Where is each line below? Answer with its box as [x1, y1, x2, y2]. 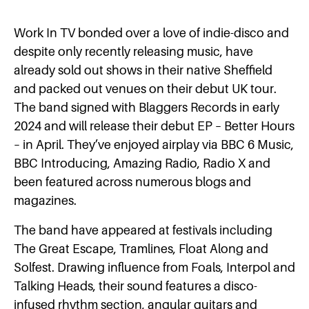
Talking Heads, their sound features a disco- [14, 279, 257, 293]
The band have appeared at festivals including [14, 223, 272, 237]
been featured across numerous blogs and [14, 175, 251, 189]
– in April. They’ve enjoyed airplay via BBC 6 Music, [14, 137, 294, 152]
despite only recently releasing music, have [14, 44, 253, 59]
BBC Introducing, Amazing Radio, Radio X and [14, 156, 270, 170]
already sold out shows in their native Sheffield [14, 63, 272, 77]
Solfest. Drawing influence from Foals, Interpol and [14, 260, 295, 275]
